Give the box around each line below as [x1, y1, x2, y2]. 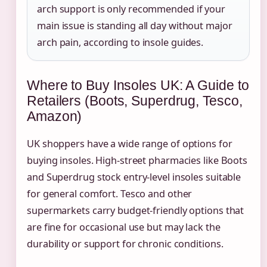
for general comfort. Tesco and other [27, 187, 193, 200]
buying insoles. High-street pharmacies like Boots [27, 153, 248, 167]
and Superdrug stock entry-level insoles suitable [27, 170, 241, 184]
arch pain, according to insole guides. [37, 35, 204, 49]
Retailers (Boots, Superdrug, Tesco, [27, 92, 243, 108]
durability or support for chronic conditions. [27, 237, 223, 250]
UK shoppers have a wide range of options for [27, 136, 232, 150]
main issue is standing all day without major [37, 18, 232, 32]
